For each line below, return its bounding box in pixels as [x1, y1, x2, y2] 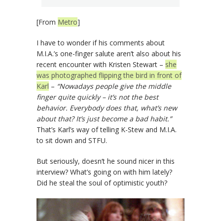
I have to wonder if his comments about [37, 37, 165, 47]
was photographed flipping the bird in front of [37, 70, 182, 80]
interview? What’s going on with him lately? [37, 167, 172, 177]
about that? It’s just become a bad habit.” [37, 113, 172, 123]
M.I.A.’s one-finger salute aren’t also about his [37, 48, 181, 58]
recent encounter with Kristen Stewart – [37, 59, 165, 69]
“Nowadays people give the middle [57, 81, 171, 91]
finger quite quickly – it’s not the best [37, 92, 158, 102]
